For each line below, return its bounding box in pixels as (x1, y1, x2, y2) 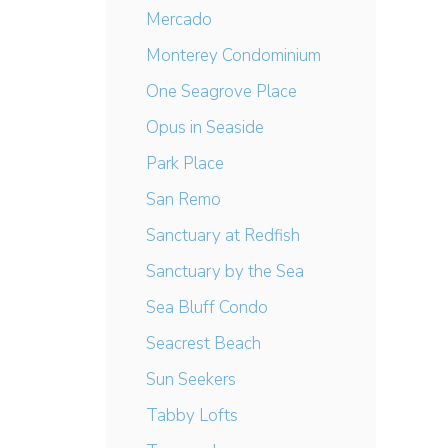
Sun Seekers (146, 368, 236, 391)
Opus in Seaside (146, 116, 264, 139)
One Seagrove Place (146, 80, 297, 103)
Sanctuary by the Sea (146, 260, 304, 283)
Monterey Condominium (146, 44, 321, 67)
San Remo (146, 188, 221, 211)
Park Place (146, 152, 224, 175)
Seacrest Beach (146, 332, 261, 355)
